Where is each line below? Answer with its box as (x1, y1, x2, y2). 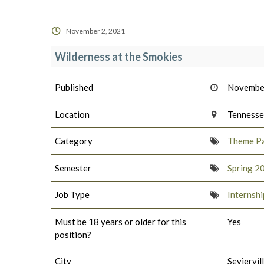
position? (55, 229, 91, 240)
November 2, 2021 (66, 27, 125, 35)
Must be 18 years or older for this (55, 216, 186, 227)
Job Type (55, 189, 90, 200)
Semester (55, 162, 91, 173)
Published (55, 82, 93, 93)
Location (55, 108, 90, 120)
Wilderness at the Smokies (55, 50, 183, 63)
